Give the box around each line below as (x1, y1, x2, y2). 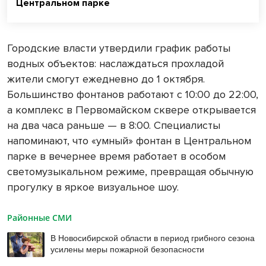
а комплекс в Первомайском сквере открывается (7, 103, 256, 117)
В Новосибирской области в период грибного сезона (50, 232, 255, 244)
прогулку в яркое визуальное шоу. (7, 180, 179, 194)
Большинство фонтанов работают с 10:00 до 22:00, (7, 88, 258, 102)
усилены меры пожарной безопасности (50, 243, 204, 255)
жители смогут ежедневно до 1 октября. (7, 72, 205, 86)
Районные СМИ (7, 212, 72, 224)
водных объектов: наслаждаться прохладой (7, 57, 224, 71)
